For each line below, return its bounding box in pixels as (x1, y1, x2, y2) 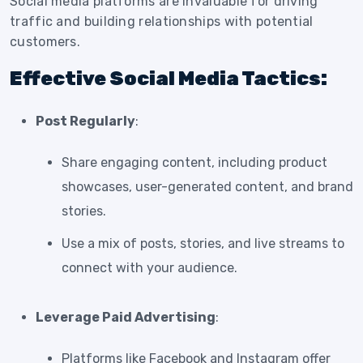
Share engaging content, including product (62, 154, 327, 170)
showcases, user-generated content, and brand (62, 178, 353, 194)
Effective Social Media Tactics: (10, 66, 327, 90)
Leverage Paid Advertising (36, 309, 216, 325)
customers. (10, 33, 81, 49)
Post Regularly (36, 113, 135, 129)
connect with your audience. (62, 259, 237, 275)
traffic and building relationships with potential (10, 13, 314, 29)
